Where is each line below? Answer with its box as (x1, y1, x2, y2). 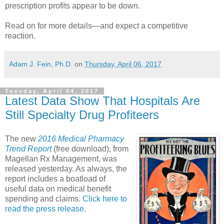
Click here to (82, 194, 127, 203)
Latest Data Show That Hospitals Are (5, 94, 200, 108)
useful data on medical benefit (5, 184, 111, 193)
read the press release (5, 204, 84, 213)
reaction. (5, 31, 35, 40)
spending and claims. (5, 194, 82, 203)
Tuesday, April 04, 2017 (5, 88, 99, 94)
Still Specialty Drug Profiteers (5, 108, 159, 122)
